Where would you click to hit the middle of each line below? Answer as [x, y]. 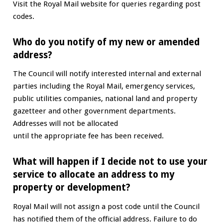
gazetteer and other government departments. [94, 111]
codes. [23, 17]
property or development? [71, 187]
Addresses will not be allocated [65, 124]
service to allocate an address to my [94, 174]
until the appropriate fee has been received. [88, 136]
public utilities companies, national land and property [105, 99]
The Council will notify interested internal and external [107, 74]
